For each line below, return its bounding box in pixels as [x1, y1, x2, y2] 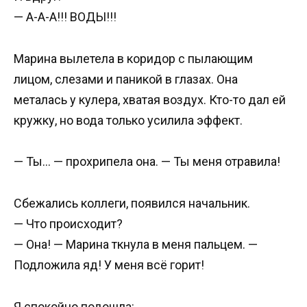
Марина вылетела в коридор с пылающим [14, 51, 253, 66]
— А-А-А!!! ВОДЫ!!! [14, 10, 116, 25]
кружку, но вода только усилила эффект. [14, 112, 243, 127]
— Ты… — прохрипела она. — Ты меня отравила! [14, 154, 280, 169]
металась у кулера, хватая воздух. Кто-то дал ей [14, 92, 286, 107]
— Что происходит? [14, 217, 123, 232]
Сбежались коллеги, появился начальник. [14, 196, 250, 211]
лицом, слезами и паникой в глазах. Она [14, 71, 238, 86]
